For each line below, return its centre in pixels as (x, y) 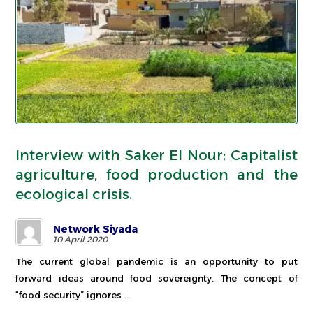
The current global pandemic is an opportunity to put (156, 261)
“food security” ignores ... (73, 294)
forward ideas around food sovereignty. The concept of (156, 278)
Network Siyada (96, 229)
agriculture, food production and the (156, 174)
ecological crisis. (74, 194)
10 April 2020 (81, 239)
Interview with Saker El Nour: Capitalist (156, 155)
